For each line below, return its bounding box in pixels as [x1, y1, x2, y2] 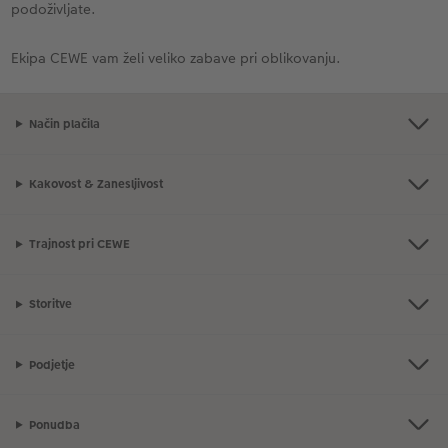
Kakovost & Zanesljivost [28, 176, 163, 193]
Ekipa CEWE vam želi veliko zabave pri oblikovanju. [11, 48, 342, 69]
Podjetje [28, 356, 75, 373]
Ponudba [28, 416, 80, 433]
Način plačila [28, 115, 100, 132]
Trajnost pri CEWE [28, 236, 130, 253]
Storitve [28, 296, 72, 313]
